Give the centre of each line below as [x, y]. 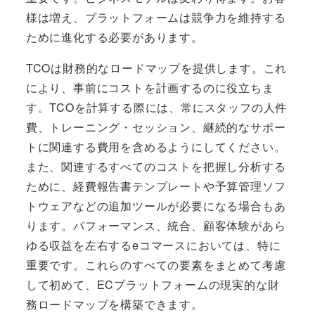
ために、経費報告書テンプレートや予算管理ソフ [156, 186]
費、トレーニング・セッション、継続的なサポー [156, 127]
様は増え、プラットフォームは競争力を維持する [156, 17]
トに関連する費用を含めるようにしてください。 [156, 146]
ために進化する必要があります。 [114, 37]
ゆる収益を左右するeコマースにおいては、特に [153, 245]
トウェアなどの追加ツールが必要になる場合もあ [156, 205]
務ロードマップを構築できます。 [114, 304]
